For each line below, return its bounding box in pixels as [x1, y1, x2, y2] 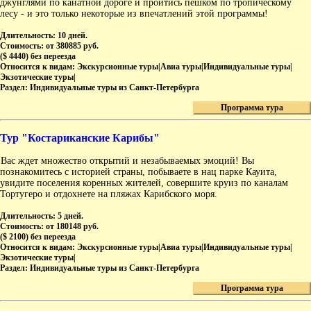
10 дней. [58, 31, 87, 41]
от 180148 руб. [46, 221, 99, 232]
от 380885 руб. [46, 41, 99, 51]
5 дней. [58, 211, 83, 221]
